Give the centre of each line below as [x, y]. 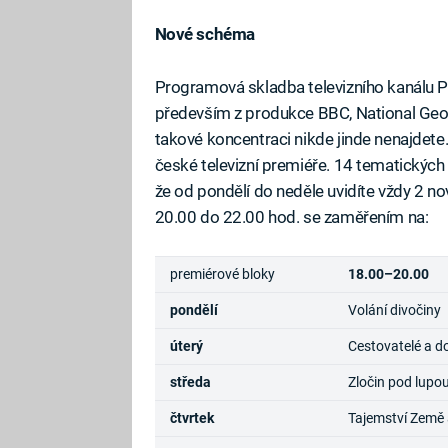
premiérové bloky [222, 273]
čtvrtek [191, 417]
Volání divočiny [394, 309]
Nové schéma [204, 34]
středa [190, 381]
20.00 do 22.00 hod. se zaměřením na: [291, 216]
